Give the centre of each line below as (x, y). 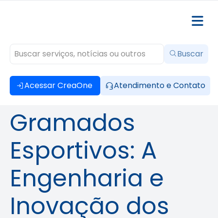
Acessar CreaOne (58, 85)
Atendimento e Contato (160, 85)
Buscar (190, 54)
